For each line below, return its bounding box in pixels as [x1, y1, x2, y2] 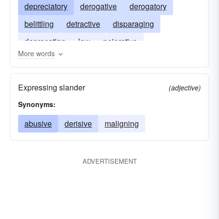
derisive [65, 118, 92, 129]
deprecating [24, 36, 66, 47]
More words [18, 48, 55, 58]
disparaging [113, 18, 154, 29]
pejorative [103, 36, 137, 47]
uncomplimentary [24, 53, 84, 65]
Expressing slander [18, 82, 85, 93]
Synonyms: [18, 99, 56, 109]
